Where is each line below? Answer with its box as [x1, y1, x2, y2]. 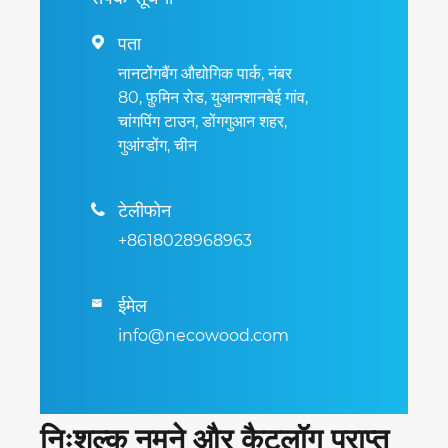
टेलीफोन [118, 200, 171, 223]
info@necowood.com [118, 326, 289, 346]
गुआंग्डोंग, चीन [118, 136, 197, 156]
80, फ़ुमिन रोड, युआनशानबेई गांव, [118, 88, 308, 108]
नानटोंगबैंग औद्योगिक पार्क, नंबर [118, 64, 292, 84]
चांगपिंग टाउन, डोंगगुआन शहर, [118, 112, 287, 132]
